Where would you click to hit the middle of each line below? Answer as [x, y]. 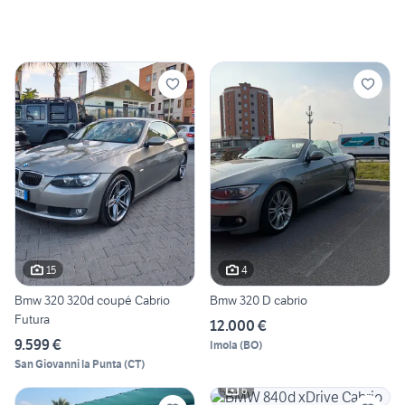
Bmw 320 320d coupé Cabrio [92, 301]
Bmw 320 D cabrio [259, 301]
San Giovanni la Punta [68, 364]
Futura [32, 320]
